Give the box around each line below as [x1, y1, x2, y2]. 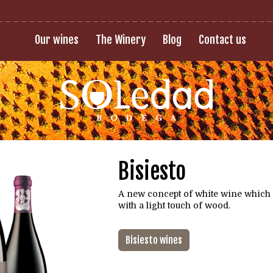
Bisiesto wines [126, 234, 182, 246]
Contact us [198, 33, 246, 46]
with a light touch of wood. [118, 200, 230, 210]
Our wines [34, 33, 79, 46]
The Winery [95, 33, 146, 46]
